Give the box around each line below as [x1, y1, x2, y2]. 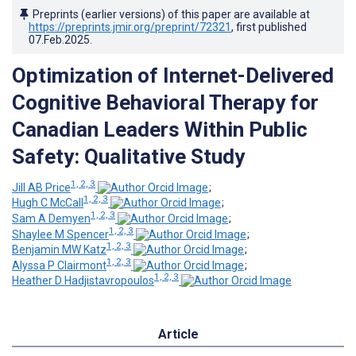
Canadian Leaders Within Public [12, 117, 308, 141]
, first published [231, 20, 307, 33]
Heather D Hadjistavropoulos [12, 274, 154, 288]
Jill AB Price [12, 180, 71, 194]
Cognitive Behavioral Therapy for [12, 90, 319, 114]
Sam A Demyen [12, 211, 91, 225]
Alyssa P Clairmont [12, 258, 106, 272]
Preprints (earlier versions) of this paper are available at [33, 7, 310, 21]
